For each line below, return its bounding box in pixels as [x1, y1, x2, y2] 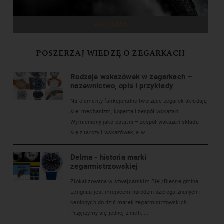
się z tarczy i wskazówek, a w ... [70, 128, 151, 136]
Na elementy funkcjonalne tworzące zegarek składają [70, 96, 207, 104]
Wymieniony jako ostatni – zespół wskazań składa [70, 117, 199, 125]
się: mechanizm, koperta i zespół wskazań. [70, 107, 180, 115]
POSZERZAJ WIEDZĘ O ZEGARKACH [36, 49, 185, 57]
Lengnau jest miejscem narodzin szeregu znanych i [70, 187, 201, 195]
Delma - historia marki [70, 151, 147, 162]
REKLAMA [93, 19, 128, 29]
